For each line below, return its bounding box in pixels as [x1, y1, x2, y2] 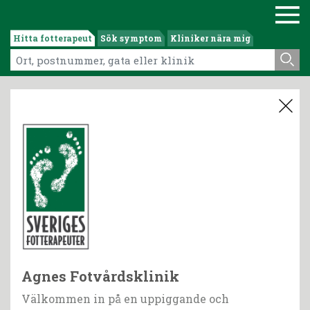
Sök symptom [100, 33, 162, 44]
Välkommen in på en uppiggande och [21, 291, 229, 307]
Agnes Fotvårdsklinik [21, 267, 179, 286]
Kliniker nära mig [170, 33, 250, 44]
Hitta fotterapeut [13, 33, 92, 44]
